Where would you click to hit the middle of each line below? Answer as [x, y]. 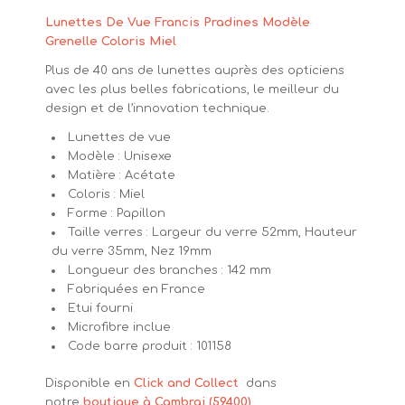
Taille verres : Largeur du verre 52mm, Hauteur [212, 232]
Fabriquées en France [136, 289]
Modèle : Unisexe [119, 156]
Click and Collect [186, 383]
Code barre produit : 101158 [149, 346]
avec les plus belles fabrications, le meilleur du [192, 89]
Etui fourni [100, 308]
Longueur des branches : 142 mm [169, 270]
